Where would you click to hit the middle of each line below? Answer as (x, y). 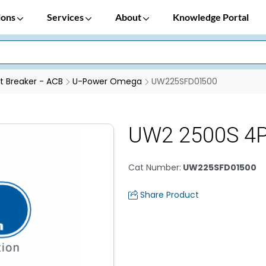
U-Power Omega (107, 81)
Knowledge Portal (211, 17)
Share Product (170, 195)
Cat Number (154, 167)
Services (66, 17)
